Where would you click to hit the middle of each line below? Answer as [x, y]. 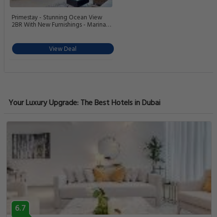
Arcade [22, 32]
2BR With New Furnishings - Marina [59, 25]
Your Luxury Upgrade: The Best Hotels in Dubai [85, 103]
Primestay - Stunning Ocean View [57, 17]
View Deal [63, 49]
